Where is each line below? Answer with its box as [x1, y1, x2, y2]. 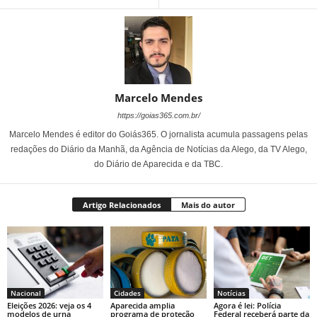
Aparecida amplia [110, 299, 175, 311]
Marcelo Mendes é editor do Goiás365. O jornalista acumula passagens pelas [9, 129, 308, 139]
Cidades [113, 287, 141, 298]
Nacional [11, 287, 41, 298]
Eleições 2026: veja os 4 [7, 299, 91, 311]
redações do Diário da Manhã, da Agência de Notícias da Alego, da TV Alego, [10, 144, 307, 154]
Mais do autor [180, 200, 235, 210]
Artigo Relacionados [82, 200, 161, 210]
